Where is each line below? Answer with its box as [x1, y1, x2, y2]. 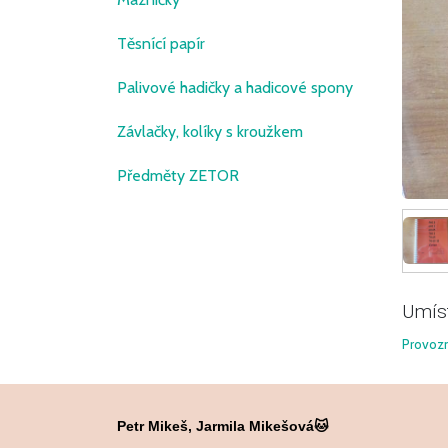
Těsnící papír [117, 34, 205, 53]
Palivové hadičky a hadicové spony [117, 78, 353, 97]
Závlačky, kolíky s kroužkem [117, 122, 303, 141]
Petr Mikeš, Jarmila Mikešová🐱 [117, 417, 329, 434]
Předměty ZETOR [117, 166, 239, 185]
